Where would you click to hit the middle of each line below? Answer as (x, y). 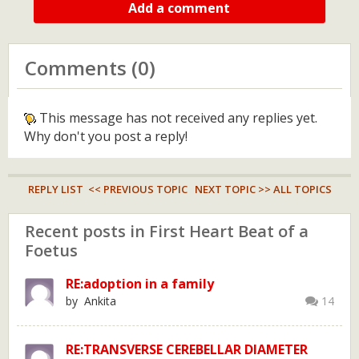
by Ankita (91, 301)
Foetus (51, 250)
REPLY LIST (55, 189)
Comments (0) (90, 68)
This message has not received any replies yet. (177, 118)
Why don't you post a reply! (106, 136)
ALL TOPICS (302, 189)
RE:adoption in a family (140, 284)
